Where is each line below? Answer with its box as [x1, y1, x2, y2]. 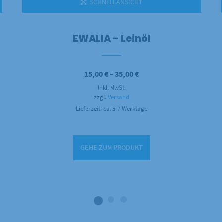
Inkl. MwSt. [97, 83, 126, 92]
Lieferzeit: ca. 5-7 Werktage [76, 104, 148, 112]
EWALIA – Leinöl [72, 32, 151, 46]
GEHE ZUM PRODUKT [80, 143, 143, 152]
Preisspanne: [138, 68, 183, 79]
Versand [108, 93, 130, 101]
